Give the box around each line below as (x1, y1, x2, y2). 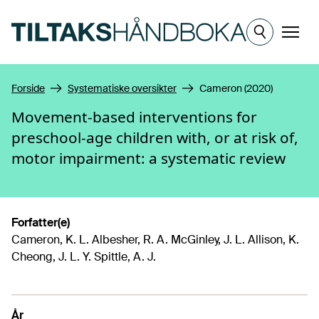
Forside (11, 82, 45, 95)
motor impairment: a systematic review (11, 148, 286, 168)
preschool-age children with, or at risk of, (11, 127, 298, 147)
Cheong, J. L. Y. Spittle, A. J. (11, 249, 156, 264)
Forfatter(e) (11, 215, 70, 230)
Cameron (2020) (199, 82, 273, 95)
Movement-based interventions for (11, 107, 257, 127)
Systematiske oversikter (68, 82, 177, 95)
